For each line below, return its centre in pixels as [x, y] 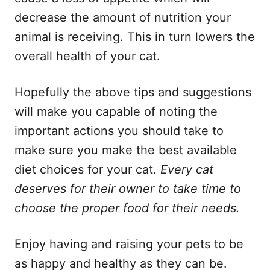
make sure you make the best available [126, 150]
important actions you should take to [119, 130]
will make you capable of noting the [116, 111]
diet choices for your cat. [87, 169]
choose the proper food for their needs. [127, 208]
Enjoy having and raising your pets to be [129, 244]
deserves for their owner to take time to [128, 188]
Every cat [187, 169]
